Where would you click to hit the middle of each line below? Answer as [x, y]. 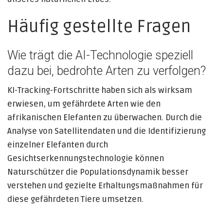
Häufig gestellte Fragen [99, 27]
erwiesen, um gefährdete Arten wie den [84, 104]
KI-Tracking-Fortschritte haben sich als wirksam [100, 90]
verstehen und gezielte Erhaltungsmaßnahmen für [105, 186]
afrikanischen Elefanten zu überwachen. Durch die [105, 118]
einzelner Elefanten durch [58, 145]
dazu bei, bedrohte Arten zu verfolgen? [107, 71]
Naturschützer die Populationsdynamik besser [98, 172]
